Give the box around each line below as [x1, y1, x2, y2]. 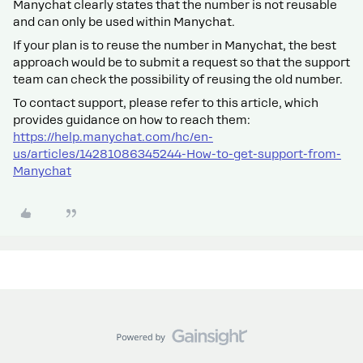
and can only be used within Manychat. [13, 15, 235, 28]
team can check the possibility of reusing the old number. [13, 72, 343, 86]
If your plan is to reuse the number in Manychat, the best [13, 38, 336, 52]
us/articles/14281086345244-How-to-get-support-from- [13, 147, 341, 160]
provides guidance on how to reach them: [13, 113, 250, 126]
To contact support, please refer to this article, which [13, 96, 318, 109]
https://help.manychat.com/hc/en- [13, 130, 213, 143]
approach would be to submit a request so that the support [13, 55, 350, 69]
